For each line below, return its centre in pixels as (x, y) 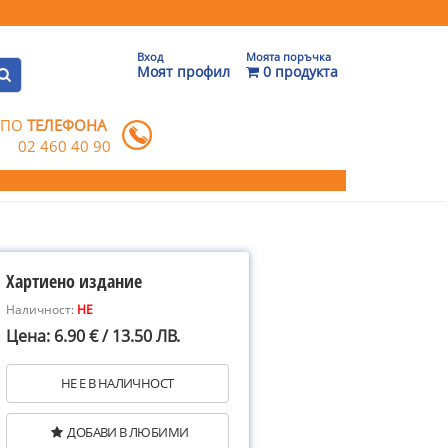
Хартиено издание (74, 281)
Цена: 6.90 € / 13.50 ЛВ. (93, 336)
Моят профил (183, 71)
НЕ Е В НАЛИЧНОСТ (117, 383)
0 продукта (298, 71)
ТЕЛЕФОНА (67, 125)
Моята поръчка (288, 56)
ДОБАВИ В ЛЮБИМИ (128, 432)
